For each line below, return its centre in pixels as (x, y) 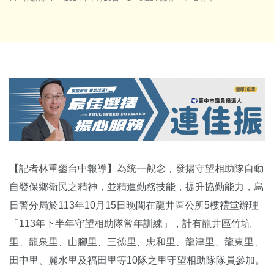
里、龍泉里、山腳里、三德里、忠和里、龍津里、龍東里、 (136, 242)
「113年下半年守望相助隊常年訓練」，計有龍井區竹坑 (130, 224)
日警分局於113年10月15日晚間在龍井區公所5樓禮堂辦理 (134, 206)
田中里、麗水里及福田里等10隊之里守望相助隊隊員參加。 (137, 261)
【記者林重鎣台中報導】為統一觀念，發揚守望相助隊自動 (136, 169)
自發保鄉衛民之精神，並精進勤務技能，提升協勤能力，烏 (136, 187)
